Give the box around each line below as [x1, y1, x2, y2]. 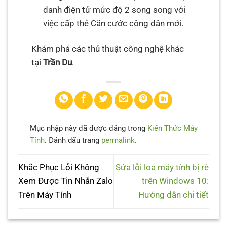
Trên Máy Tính [18, 190, 71, 200]
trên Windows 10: [142, 176, 209, 186]
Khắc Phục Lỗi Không [18, 162, 99, 173]
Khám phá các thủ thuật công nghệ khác [31, 43, 184, 54]
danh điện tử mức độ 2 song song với [43, 5, 185, 15]
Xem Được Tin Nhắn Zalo [18, 176, 113, 186]
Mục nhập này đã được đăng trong [29, 124, 147, 133]
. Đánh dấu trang [44, 136, 101, 145]
